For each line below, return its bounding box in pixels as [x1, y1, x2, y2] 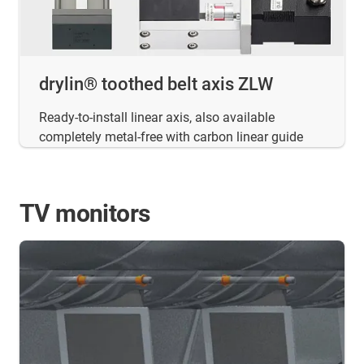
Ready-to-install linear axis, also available [39, 109, 275, 125]
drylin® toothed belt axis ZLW [39, 73, 273, 94]
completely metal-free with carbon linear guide [39, 128, 303, 145]
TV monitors [19, 198, 150, 227]
